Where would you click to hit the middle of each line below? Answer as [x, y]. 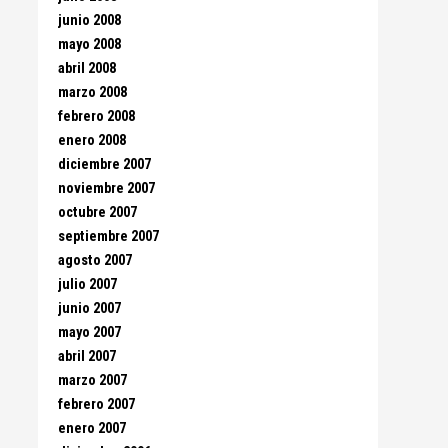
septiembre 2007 [108, 236]
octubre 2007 [97, 212]
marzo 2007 [92, 380]
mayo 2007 [89, 332]
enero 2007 [92, 428]
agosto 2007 [95, 260]
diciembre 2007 [104, 164]
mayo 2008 [89, 44]
